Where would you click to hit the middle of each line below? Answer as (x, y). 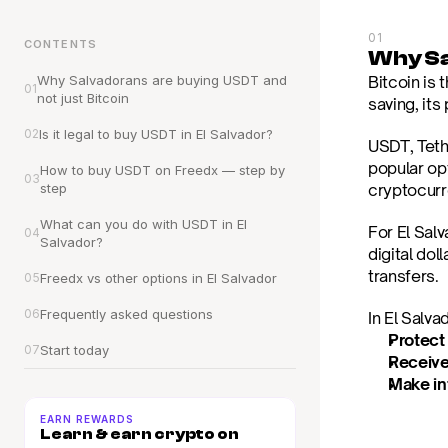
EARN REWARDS (87, 419)
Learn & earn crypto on (139, 434)
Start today (74, 350)
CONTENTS (60, 44)
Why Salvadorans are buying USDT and (162, 80)
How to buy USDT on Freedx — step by (162, 170)
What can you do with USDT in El (143, 224)
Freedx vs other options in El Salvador (158, 278)
